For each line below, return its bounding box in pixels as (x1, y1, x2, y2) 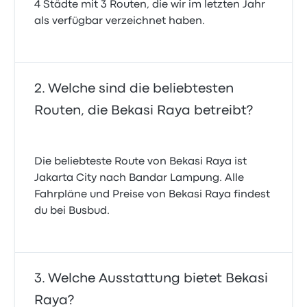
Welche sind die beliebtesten (48, 83, 234, 95)
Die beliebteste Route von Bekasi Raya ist (34, 157, 247, 167)
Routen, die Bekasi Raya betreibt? (34, 105, 254, 116)
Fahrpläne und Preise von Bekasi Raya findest (34, 190, 271, 199)
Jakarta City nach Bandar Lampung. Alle (34, 173, 245, 183)
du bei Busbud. (34, 206, 110, 216)
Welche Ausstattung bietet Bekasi (48, 273, 269, 284)
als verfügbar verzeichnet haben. (34, 16, 206, 26)
